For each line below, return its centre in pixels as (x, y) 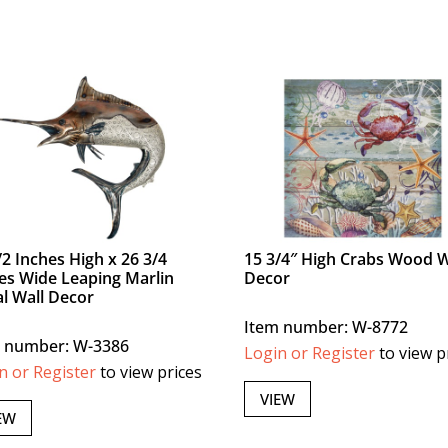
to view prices (149, 372)
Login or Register (310, 353)
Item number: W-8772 (326, 327)
